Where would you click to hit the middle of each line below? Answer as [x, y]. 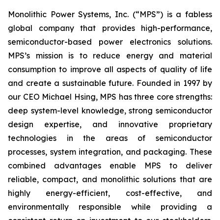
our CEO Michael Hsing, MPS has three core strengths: [110, 97]
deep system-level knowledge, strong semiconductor [110, 110]
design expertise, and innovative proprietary [110, 124]
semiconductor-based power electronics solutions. [110, 42]
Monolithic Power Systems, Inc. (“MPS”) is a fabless [110, 14]
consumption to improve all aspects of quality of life [110, 69]
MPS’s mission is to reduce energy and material [110, 55]
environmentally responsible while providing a [110, 207]
